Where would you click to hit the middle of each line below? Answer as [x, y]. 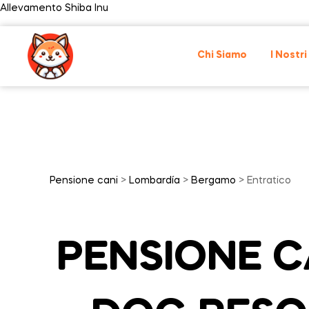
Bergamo [213, 181]
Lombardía [154, 181]
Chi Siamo [222, 55]
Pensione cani [84, 181]
